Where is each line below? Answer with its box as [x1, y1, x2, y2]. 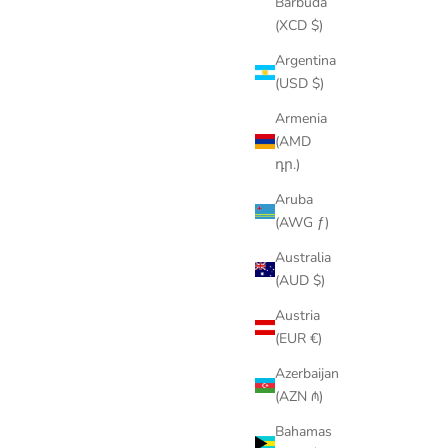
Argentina [275, 51, 336, 71]
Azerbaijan [275, 364, 339, 384]
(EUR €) [275, 329, 322, 349]
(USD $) [275, 74, 324, 94]
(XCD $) [275, 16, 323, 36]
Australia [275, 248, 331, 268]
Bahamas [275, 422, 332, 442]
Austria [275, 306, 320, 326]
